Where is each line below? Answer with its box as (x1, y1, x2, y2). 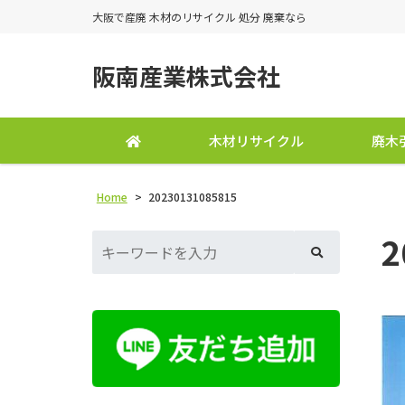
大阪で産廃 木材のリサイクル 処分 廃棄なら (92, 9, 306, 24)
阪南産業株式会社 (92, 59, 280, 92)
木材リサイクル (209, 131, 305, 150)
